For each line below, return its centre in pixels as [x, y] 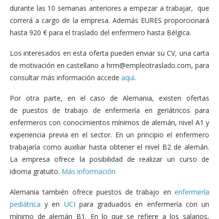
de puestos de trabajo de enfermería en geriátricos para [109, 110]
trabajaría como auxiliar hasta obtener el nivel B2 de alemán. [109, 147]
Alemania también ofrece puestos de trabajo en [92, 192]
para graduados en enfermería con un [142, 204]
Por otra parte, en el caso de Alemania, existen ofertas [109, 98]
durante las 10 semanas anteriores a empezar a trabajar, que [109, 8]
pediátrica [25, 204]
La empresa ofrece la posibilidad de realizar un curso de [109, 159]
